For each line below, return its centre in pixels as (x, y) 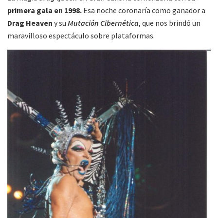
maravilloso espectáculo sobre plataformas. (81, 35)
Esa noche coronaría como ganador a (144, 10)
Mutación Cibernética (103, 23)
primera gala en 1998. (45, 10)
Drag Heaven (30, 23)
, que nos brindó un (170, 23)
